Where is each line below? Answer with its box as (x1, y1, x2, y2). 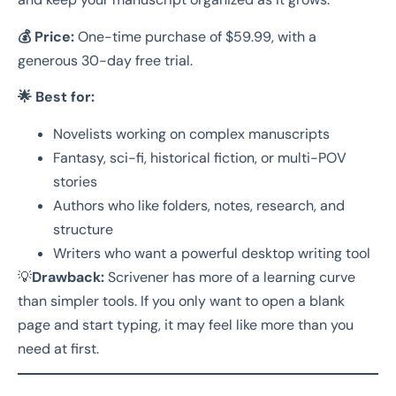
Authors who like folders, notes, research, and (53, 195, 345, 215)
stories (53, 171, 97, 191)
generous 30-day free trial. (18, 50, 193, 70)
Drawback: (32, 267, 108, 286)
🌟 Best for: (18, 88, 95, 107)
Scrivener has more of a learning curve (108, 267, 355, 286)
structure (53, 219, 113, 239)
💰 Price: (18, 27, 74, 46)
